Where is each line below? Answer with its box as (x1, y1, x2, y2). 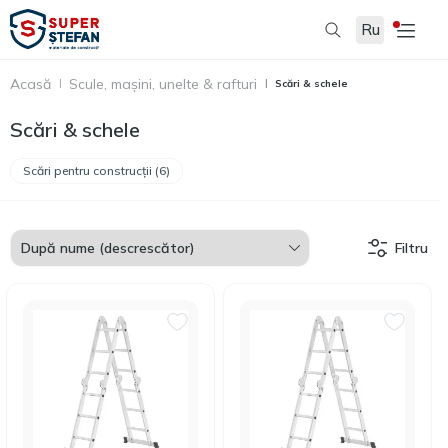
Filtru (395, 239, 428, 257)
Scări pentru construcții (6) (23, 163, 170, 178)
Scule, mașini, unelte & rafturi (69, 75, 257, 93)
